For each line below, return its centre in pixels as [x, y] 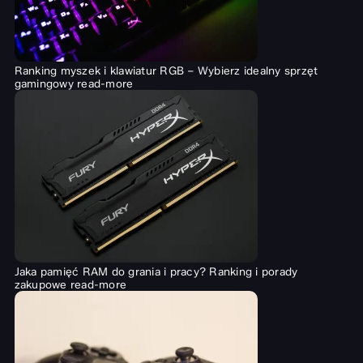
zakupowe [41, 285]
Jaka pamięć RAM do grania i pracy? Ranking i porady [156, 272]
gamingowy [44, 84]
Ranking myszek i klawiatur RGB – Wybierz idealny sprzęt [166, 71]
